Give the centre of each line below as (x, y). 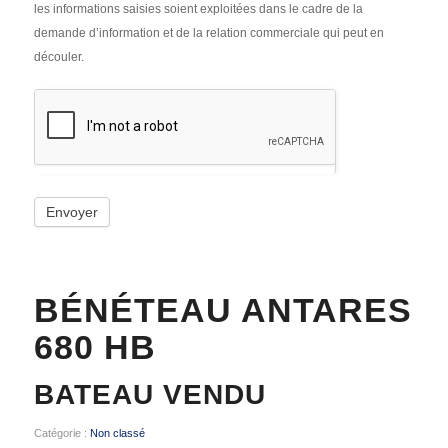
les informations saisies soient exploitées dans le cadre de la (198, 9)
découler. (58, 57)
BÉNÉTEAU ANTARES (222, 310)
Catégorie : (61, 433)
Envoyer (71, 212)
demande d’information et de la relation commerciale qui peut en (208, 33)
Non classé (117, 433)
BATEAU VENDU (149, 394)
